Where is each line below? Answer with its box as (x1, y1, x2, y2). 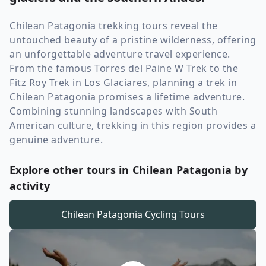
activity (9, 179, 50, 193)
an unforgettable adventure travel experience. (9, 47, 230, 61)
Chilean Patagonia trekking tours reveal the (9, 19, 218, 32)
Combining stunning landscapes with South (9, 104, 217, 118)
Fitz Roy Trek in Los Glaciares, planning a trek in (9, 76, 237, 89)
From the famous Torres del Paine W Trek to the (9, 62, 238, 75)
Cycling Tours (142, 208, 205, 221)
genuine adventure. (9, 133, 103, 146)
